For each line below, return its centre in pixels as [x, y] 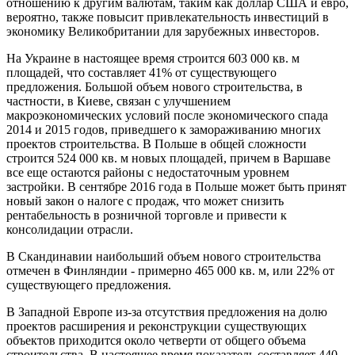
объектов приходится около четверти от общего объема [156, 340]
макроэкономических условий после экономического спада [167, 115]
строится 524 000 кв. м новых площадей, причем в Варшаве [168, 158]
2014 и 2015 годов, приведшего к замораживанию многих [164, 129]
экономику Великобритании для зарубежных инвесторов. [163, 31]
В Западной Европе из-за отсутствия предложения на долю [167, 311]
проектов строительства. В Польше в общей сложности [157, 143]
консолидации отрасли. [70, 229]
